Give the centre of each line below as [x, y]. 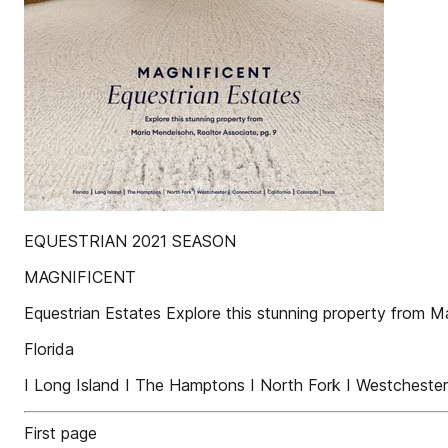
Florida [49, 349]
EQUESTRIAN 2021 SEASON [130, 241]
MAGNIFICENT [80, 277]
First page [60, 433]
